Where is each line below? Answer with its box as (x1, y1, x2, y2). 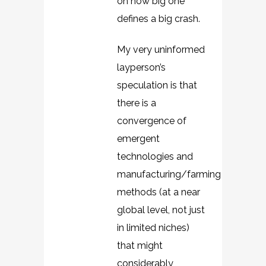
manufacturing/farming (117, 169, 221, 180)
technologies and (117, 151, 193, 162)
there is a (117, 97, 156, 109)
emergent (117, 133, 160, 144)
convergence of (117, 115, 186, 126)
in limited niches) (117, 222, 189, 233)
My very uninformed (117, 44, 205, 55)
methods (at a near (117, 186, 200, 198)
